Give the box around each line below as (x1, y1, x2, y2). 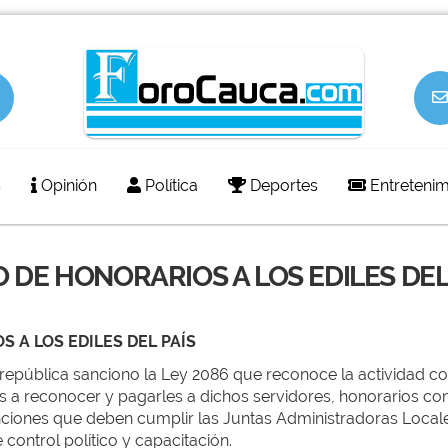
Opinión (36, 176, 97, 195)
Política (140, 176, 198, 195)
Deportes (245, 176, 318, 195)
